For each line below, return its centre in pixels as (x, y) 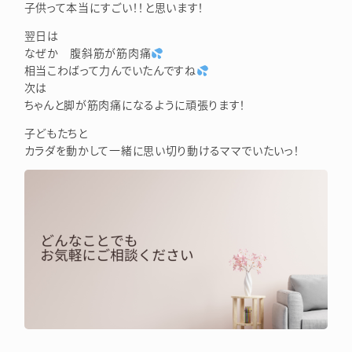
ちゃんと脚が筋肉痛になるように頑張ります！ (135, 105)
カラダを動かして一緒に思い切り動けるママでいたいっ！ (162, 150)
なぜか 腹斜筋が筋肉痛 (88, 53)
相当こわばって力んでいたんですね (110, 70)
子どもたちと (56, 133)
